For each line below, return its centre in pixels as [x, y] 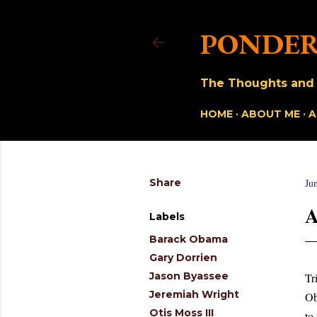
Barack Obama [189, 239]
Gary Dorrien [183, 258]
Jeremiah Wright [194, 294]
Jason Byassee [189, 276]
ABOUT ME [271, 114]
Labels [167, 217]
